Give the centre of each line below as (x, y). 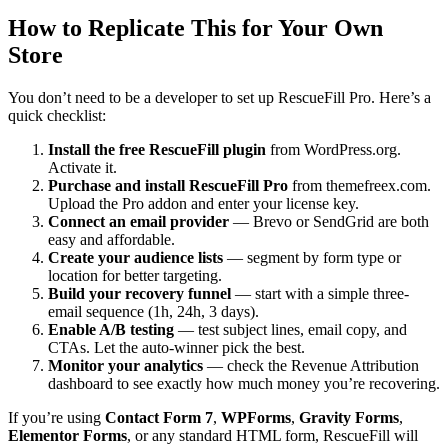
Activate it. (82, 168)
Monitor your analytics (125, 366)
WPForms (256, 418)
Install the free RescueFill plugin (157, 150)
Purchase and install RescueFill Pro (168, 186)
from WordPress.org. (333, 150)
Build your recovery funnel (139, 294)
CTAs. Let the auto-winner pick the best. (176, 348)
